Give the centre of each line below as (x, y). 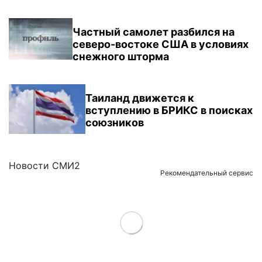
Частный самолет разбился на (153, 32)
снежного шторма (120, 56)
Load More (131, 222)
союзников (114, 122)
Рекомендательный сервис (207, 173)
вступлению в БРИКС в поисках (169, 110)
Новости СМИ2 (44, 165)
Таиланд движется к (139, 98)
